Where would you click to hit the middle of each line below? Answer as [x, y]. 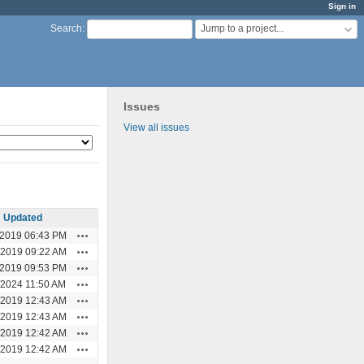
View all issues [157, 127]
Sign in [342, 6]
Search [66, 29]
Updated [22, 217]
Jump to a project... [242, 29]
